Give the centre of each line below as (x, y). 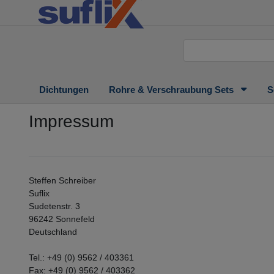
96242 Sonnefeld (62, 219)
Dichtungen (64, 89)
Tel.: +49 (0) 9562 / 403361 (81, 257)
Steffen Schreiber (62, 180)
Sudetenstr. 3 (54, 206)
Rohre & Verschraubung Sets (173, 89)
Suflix (39, 193)
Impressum (71, 121)
